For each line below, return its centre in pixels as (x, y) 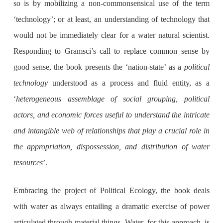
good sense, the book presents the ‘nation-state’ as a (99, 67)
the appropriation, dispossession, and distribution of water (111, 147)
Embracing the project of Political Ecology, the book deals (111, 191)
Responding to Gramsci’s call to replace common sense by (111, 51)
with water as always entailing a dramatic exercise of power (111, 207)
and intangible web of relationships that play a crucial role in (111, 131)
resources (28, 163)
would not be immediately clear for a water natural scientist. (111, 35)
